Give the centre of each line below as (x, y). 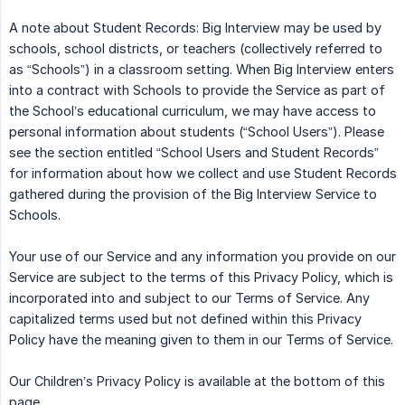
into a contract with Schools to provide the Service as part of (197, 90)
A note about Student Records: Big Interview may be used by (195, 28)
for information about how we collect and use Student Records (203, 174)
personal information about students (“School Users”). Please (197, 132)
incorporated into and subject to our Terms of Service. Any (189, 298)
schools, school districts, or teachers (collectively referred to (196, 49)
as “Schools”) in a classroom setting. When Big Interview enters (202, 70)
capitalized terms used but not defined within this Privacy (185, 319)
